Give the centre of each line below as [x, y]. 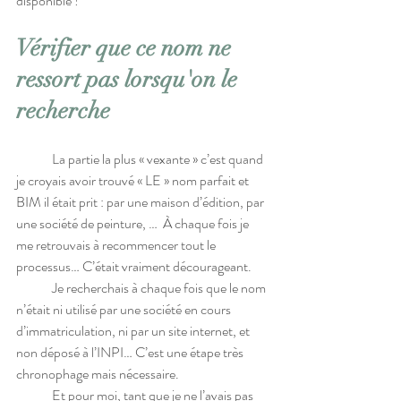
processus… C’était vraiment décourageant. [134, 267]
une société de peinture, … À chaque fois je [134, 224]
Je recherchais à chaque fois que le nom [34, 288]
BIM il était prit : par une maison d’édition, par [141, 202]
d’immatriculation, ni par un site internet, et [134, 331]
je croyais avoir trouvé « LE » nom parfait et [134, 181]
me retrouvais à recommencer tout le [117, 245]
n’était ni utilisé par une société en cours [125, 310]
